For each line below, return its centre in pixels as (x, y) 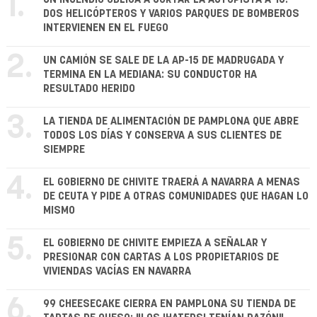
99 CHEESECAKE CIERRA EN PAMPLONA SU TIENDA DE (169, 304)
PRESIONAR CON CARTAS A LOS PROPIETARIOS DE (161, 258)
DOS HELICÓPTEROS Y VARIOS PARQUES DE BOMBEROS (171, 14)
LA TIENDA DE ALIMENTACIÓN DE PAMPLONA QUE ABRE (171, 122)
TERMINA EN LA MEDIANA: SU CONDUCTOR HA (150, 75)
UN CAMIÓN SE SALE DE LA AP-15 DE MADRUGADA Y (163, 61)
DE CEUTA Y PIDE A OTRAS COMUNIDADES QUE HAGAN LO (176, 197)
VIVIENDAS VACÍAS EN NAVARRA (117, 272)
